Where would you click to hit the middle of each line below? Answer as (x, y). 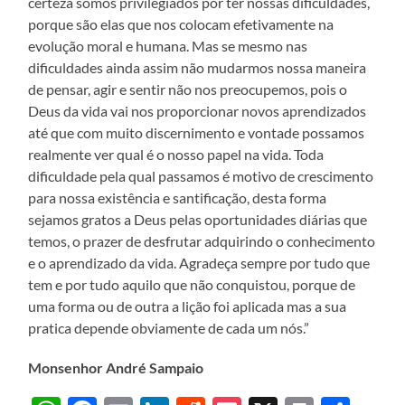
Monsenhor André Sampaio (116, 367)
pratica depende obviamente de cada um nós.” (169, 327)
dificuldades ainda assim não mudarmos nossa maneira (198, 67)
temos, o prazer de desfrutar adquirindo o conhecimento (202, 240)
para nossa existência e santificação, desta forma (178, 197)
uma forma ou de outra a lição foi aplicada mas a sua (188, 306)
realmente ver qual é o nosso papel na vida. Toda (176, 154)
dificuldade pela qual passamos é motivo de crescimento (201, 175)
